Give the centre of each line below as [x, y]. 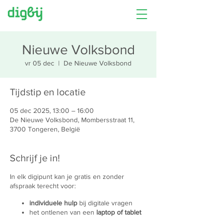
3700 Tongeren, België [45, 129]
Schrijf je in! [35, 158]
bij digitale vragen [105, 203]
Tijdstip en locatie [48, 92]
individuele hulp [53, 203]
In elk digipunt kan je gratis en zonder [67, 176]
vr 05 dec [40, 63]
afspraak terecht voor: [43, 186]
